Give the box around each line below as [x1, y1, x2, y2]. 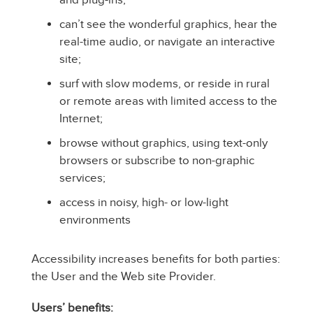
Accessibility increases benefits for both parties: [31, 252, 280, 265]
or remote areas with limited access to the [59, 94, 277, 108]
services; [59, 171, 105, 184]
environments [59, 213, 131, 226]
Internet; [59, 112, 103, 125]
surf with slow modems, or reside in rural [59, 77, 270, 90]
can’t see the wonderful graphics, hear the [59, 17, 277, 31]
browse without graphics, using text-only [59, 136, 268, 150]
